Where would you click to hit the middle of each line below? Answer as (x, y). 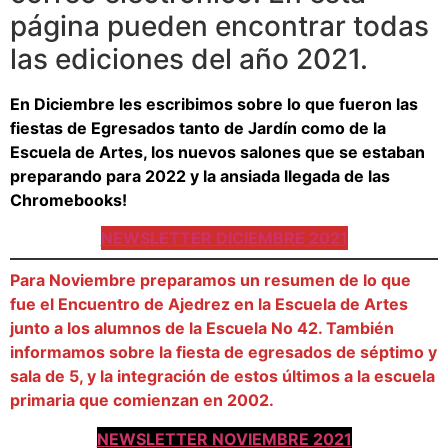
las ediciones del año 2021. (189, 59)
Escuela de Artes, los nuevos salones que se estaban (217, 152)
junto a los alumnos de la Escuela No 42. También (202, 328)
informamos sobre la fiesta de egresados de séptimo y (223, 352)
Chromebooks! (68, 200)
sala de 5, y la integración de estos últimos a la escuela (222, 376)
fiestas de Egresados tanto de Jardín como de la (198, 128)
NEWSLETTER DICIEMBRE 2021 (224, 238)
